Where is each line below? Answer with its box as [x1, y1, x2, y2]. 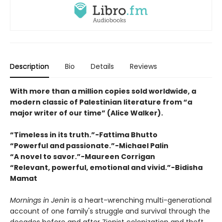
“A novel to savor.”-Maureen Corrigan [10, 152, 155, 162]
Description [10, 61, 49, 72]
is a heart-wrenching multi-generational [71, 195, 212, 206]
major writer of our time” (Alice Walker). [10, 108, 163, 118]
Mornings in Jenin [10, 195, 71, 206]
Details [91, 61, 114, 72]
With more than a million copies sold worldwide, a [10, 86, 196, 97]
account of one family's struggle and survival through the [10, 206, 210, 217]
